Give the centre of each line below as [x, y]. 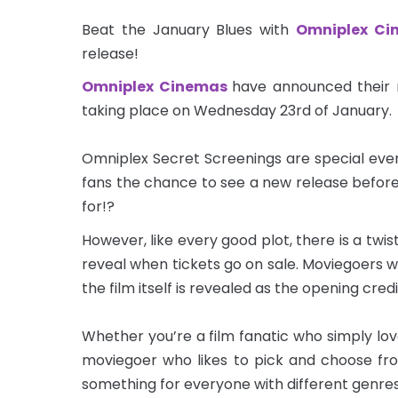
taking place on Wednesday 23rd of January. [237, 111]
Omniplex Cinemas [155, 87]
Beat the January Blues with [189, 29]
